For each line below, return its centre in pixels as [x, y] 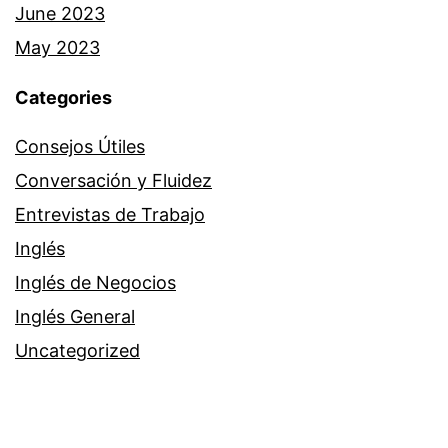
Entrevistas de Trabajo [110, 214]
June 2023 [60, 13]
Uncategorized [77, 350]
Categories [63, 97]
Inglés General [75, 316]
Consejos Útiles [80, 146]
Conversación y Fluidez [113, 180]
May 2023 [57, 47]
